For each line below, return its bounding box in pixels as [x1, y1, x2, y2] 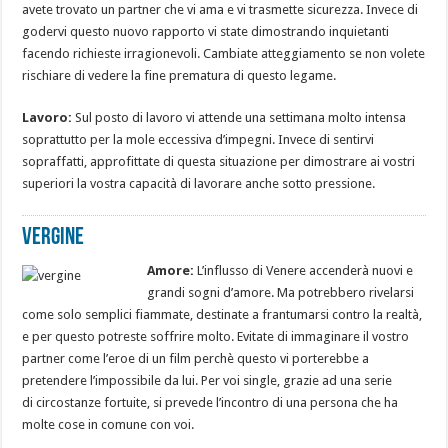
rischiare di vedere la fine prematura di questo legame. [22, 67, 337, 83]
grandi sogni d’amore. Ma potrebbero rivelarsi [147, 284, 415, 300]
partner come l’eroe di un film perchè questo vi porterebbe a [22, 350, 370, 366]
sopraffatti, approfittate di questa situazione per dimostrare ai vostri [22, 153, 416, 169]
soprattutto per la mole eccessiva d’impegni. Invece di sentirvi [22, 131, 375, 147]
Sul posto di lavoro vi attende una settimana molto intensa [72, 109, 407, 125]
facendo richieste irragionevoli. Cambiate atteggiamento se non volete [22, 45, 426, 61]
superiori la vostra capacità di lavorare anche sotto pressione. [22, 175, 376, 191]
